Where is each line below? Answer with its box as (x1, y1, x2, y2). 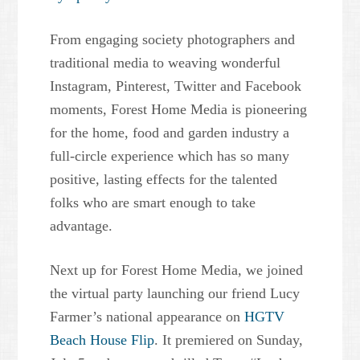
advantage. (50, 218, 113, 235)
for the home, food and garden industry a (50, 125, 290, 141)
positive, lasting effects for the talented (50, 171, 278, 188)
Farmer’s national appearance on (50, 309, 245, 325)
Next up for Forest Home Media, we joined (50, 262, 304, 279)
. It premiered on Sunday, (154, 332, 304, 349)
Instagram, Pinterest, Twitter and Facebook (50, 78, 302, 95)
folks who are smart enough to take (50, 194, 256, 211)
